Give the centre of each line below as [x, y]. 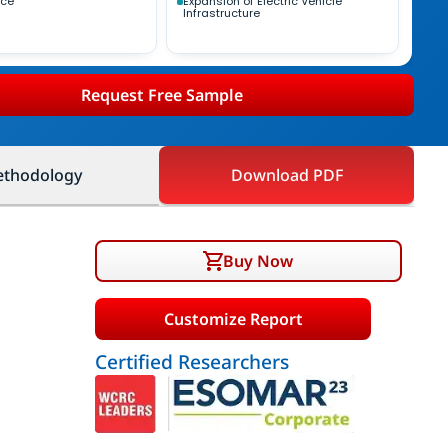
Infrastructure [222, 13]
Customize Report [233, 318]
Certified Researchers [192, 361]
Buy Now [258, 261]
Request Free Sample [161, 94]
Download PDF [286, 175]
